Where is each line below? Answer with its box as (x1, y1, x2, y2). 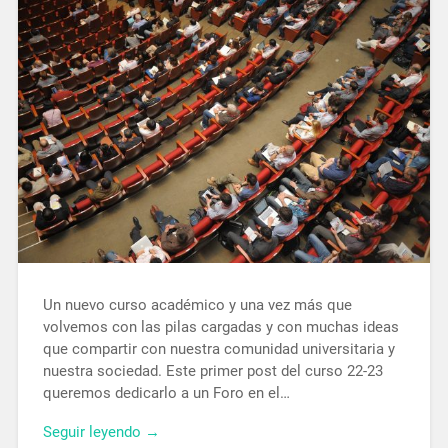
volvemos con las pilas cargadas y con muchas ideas (42, 317, 399, 336)
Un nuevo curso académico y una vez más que (42, 295, 352, 314)
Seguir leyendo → (42, 422, 160, 441)
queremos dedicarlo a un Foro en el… (42, 383, 290, 402)
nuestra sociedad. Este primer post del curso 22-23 (42, 361, 383, 380)
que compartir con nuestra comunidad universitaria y (42, 339, 395, 358)
